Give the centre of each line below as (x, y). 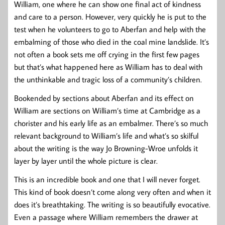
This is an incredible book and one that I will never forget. (107, 179)
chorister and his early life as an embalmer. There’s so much (111, 123)
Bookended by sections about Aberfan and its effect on (104, 98)
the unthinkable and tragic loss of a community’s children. (108, 79)
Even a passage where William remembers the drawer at (106, 217)
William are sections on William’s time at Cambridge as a (107, 110)
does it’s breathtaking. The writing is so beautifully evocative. (112, 204)
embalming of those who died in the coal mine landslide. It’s (111, 41)
